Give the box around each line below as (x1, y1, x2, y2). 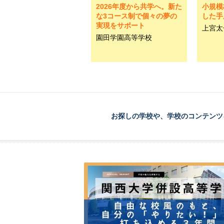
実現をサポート (96, 21, 145, 29)
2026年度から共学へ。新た (96, 2, 182, 10)
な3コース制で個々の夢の (96, 12, 177, 20)
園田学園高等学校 (96, 33, 152, 41)
